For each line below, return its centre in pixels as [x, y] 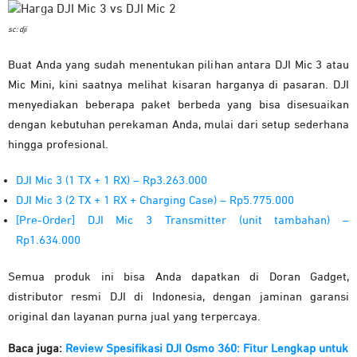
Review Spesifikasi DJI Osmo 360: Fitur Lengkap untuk [207, 348]
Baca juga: [37, 348]
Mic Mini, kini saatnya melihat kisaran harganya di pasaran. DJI [178, 84]
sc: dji [17, 29]
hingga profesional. [58, 144]
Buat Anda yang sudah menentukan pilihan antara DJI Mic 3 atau [178, 65]
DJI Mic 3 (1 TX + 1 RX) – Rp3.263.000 [112, 180]
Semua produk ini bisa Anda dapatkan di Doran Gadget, [178, 277]
